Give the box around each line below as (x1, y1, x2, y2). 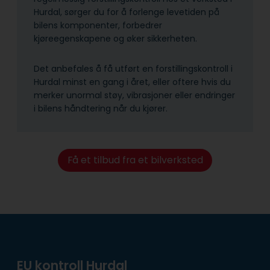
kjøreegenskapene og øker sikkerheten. (34, 33, 197, 45)
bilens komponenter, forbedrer (34, 19, 162, 32)
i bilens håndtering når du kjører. (34, 102, 170, 115)
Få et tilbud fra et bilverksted (67, 153, 203, 168)
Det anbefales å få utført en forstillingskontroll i (34, 63, 233, 75)
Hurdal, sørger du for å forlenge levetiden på (34, 6, 219, 19)
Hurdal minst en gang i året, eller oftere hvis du (34, 76, 231, 89)
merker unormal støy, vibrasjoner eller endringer (34, 89, 235, 102)
